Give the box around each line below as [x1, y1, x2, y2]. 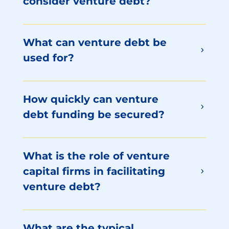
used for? [22, 52, 74, 64]
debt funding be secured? [22, 108, 165, 121]
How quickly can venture [22, 93, 158, 106]
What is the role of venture [22, 150, 170, 163]
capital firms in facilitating [22, 165, 165, 178]
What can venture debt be [22, 36, 167, 49]
